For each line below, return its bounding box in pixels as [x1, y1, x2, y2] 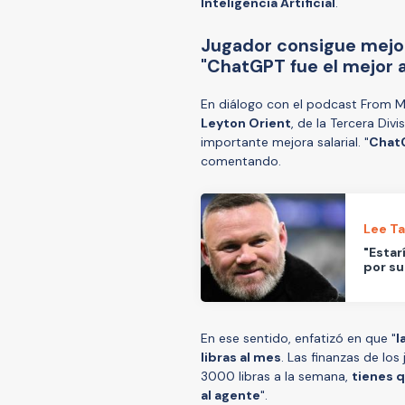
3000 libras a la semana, [201, 367, 352, 384]
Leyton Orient [201, 114, 291, 131]
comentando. [201, 152, 281, 169]
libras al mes [201, 348, 281, 365]
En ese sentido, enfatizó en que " [201, 329, 396, 346]
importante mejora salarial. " [201, 133, 369, 150]
